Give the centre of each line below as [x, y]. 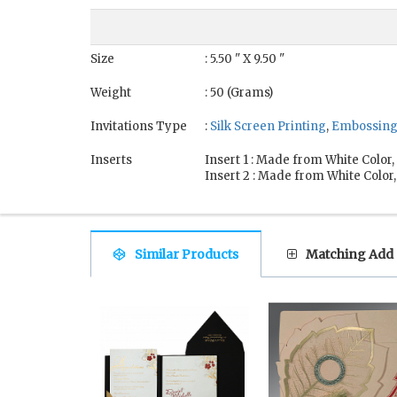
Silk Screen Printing [268, 127]
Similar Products [187, 255]
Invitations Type [139, 127]
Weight [111, 93]
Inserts [111, 160]
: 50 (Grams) [239, 93]
